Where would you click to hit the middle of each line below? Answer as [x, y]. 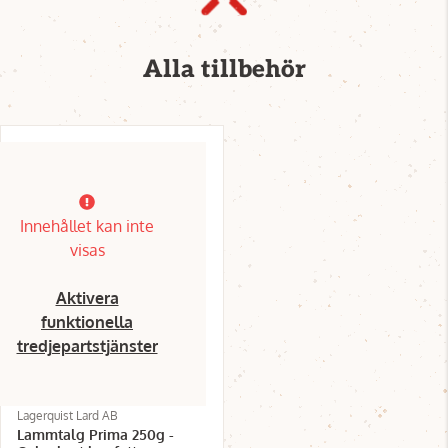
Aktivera [87, 297]
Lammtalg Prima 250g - [95, 434]
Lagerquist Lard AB [67, 415]
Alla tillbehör [224, 69]
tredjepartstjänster [87, 345]
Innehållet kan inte [87, 225]
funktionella [87, 321]
